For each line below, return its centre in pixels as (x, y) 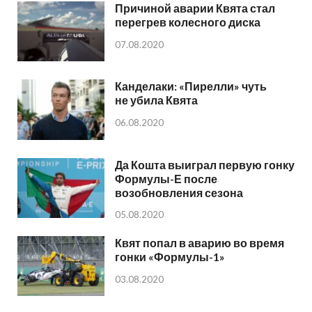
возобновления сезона (179, 192)
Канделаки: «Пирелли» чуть (191, 86)
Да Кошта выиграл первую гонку (205, 164)
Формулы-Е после (166, 178)
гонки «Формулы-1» (170, 256)
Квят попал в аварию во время (200, 242)
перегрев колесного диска (188, 22)
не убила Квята (156, 100)
